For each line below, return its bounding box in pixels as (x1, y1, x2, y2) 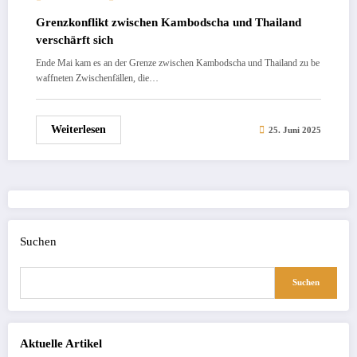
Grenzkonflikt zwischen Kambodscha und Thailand (36, 16, 301, 29)
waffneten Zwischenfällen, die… (36, 73, 159, 84)
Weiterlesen (51, 124, 106, 136)
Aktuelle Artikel (20, 336, 102, 350)
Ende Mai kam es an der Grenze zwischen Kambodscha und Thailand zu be (36, 57, 320, 69)
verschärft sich (36, 33, 113, 47)
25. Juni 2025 (269, 125, 321, 135)
